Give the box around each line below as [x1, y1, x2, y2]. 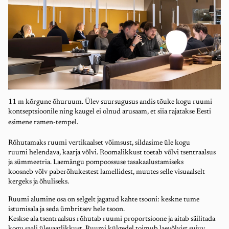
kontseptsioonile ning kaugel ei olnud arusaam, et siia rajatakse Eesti [8, 108, 211, 116]
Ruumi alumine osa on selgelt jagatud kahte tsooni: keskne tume [8, 196, 199, 204]
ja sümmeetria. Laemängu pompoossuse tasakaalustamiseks [8, 159, 184, 167]
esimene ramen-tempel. [8, 119, 78, 127]
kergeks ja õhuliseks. [8, 178, 69, 186]
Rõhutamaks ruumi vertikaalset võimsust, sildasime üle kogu [8, 140, 190, 147]
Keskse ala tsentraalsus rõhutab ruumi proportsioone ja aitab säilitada [8, 216, 215, 223]
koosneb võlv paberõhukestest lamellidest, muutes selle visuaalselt [8, 169, 205, 176]
